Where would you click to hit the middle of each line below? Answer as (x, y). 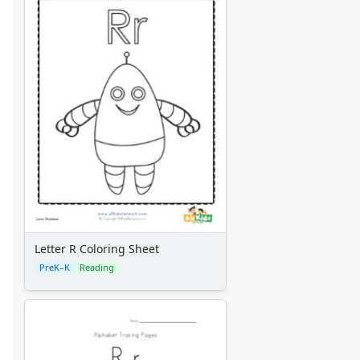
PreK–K (55, 268)
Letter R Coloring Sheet (97, 249)
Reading (97, 268)
